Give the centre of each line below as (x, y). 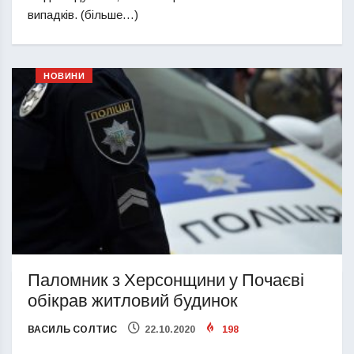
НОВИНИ (64, 77)
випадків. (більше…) (83, 15)
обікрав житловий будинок (133, 301)
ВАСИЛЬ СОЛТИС (72, 329)
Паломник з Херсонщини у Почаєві (166, 280)
